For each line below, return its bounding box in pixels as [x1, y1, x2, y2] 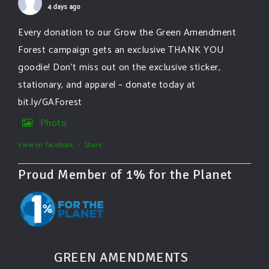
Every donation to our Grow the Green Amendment [18, 25, 236, 41]
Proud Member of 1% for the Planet [18, 166, 232, 183]
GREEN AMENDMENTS [54, 249, 188, 265]
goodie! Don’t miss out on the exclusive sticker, [18, 59, 220, 76]
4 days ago [48, 2, 80, 13]
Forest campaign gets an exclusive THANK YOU [18, 42, 224, 59]
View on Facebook [18, 140, 73, 151]
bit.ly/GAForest [18, 94, 82, 111]
